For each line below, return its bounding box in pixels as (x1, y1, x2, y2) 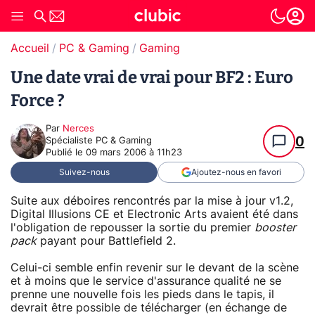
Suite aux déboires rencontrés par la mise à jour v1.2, (11, 195, 293, 207)
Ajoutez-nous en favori (191, 168, 281, 176)
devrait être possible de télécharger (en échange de (11, 302, 287, 314)
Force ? (11, 91, 65, 110)
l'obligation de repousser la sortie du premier (11, 221, 255, 233)
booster (255, 221, 296, 233)
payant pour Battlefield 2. (37, 235, 176, 247)
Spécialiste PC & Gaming (46, 136, 152, 146)
